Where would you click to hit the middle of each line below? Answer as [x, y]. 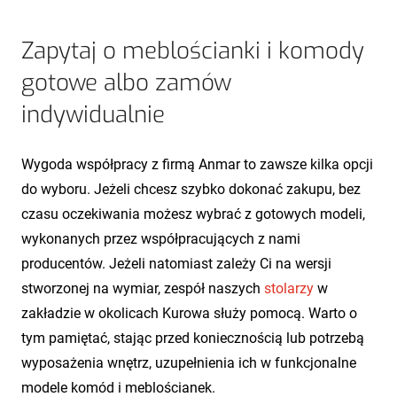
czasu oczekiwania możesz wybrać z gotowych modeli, [193, 214]
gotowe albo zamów [126, 82]
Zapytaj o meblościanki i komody [193, 51]
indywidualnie [93, 114]
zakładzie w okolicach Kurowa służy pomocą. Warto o [189, 313]
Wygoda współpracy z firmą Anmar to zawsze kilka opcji [197, 164]
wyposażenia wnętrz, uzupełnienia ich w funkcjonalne [189, 362]
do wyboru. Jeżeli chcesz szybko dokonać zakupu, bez [191, 189]
